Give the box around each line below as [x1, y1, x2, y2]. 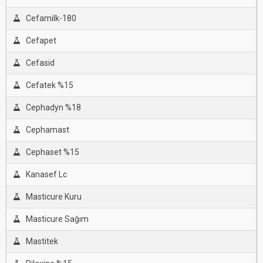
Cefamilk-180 [25, 14, 76, 23]
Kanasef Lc [25, 170, 67, 179]
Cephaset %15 [25, 147, 79, 157]
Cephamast [25, 125, 69, 134]
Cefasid [25, 58, 55, 68]
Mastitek [25, 237, 58, 246]
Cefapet [25, 36, 56, 45]
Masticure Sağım [25, 214, 89, 224]
